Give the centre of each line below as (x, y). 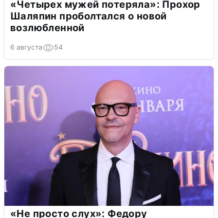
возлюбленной (47, 27)
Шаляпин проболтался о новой (89, 16)
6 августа (26, 47)
